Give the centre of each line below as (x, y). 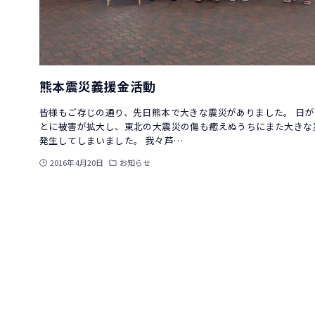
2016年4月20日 (77, 162)
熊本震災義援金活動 (98, 86)
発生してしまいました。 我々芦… (111, 141)
